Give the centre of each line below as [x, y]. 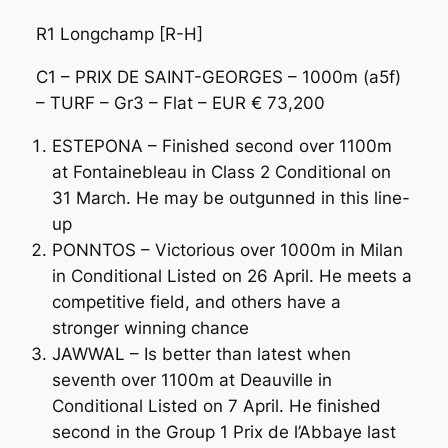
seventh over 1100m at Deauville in [191, 379]
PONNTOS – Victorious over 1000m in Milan [227, 249]
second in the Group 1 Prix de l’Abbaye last [223, 431]
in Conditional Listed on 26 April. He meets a [231, 275]
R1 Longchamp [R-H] [119, 34]
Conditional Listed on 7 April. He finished [216, 405]
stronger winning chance [150, 327]
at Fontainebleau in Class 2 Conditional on [221, 171]
